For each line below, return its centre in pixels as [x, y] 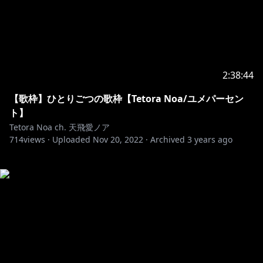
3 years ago [210, 139]
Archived [168, 139]
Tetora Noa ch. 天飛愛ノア [60, 127]
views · [37, 139]
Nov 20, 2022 [118, 139]
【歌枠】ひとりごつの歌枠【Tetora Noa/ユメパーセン [127, 99]
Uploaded [71, 139]
